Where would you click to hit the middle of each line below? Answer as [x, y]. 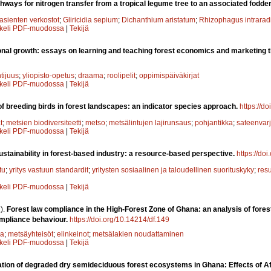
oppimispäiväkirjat [169, 75]
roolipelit [121, 75]
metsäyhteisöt [31, 234]
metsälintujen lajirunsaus [150, 122]
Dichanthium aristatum [158, 20]
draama [91, 75]
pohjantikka [214, 122]
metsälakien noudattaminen [138, 234]
